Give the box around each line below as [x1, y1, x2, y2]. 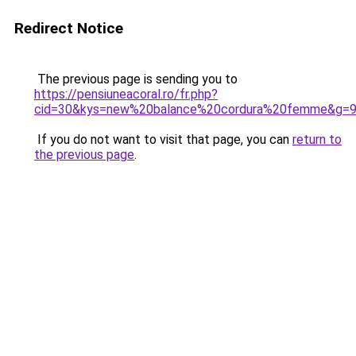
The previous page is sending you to [34, 72, 238, 87]
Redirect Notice [14, 19, 123, 37]
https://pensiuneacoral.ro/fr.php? [34, 87, 218, 102]
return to [292, 132, 342, 147]
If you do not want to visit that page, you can [34, 132, 292, 147]
